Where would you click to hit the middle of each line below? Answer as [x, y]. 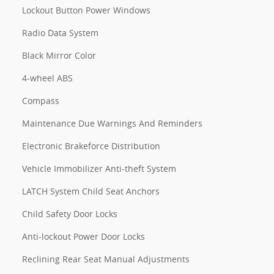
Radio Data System [60, 32]
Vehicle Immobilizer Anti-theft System [99, 168]
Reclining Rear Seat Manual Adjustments [106, 259]
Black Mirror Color [59, 55]
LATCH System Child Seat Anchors [91, 191]
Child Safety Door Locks [70, 213]
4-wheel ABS [47, 78]
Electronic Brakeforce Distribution [91, 146]
